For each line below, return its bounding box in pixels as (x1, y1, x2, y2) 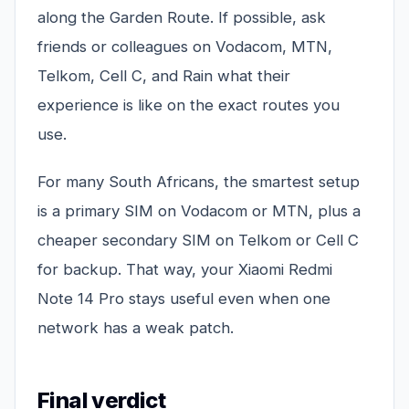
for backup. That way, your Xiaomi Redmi (37, 260, 332, 279)
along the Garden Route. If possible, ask (37, 8, 326, 27)
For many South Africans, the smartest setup (37, 173, 360, 192)
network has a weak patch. (37, 319, 234, 338)
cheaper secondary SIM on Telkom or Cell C (37, 231, 359, 250)
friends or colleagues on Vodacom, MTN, (37, 37, 332, 57)
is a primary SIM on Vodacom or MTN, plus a (37, 202, 361, 221)
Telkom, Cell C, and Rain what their (37, 67, 290, 86)
